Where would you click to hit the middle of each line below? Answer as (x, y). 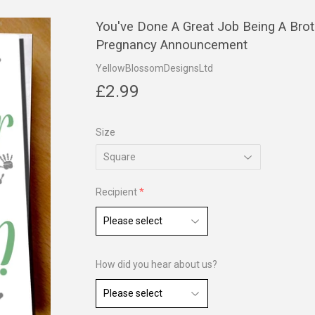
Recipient (116, 192)
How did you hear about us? (156, 265)
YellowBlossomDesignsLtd (154, 69)
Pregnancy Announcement (172, 45)
